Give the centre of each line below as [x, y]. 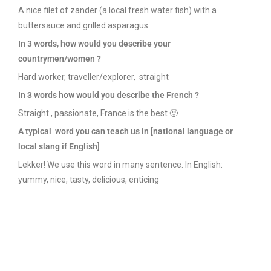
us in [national [158, 131]
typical [38, 131]
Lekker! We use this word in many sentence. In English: [120, 165]
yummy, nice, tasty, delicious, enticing [89, 180]
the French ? [175, 95]
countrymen [41, 59]
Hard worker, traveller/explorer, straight [93, 77]
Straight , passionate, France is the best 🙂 [98, 113]
